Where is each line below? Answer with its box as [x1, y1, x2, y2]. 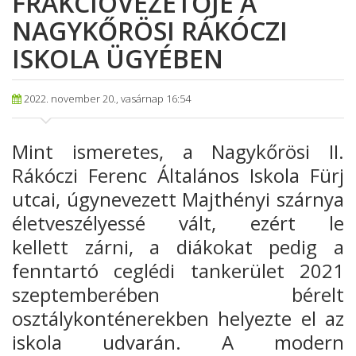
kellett [12, 234, 68, 261]
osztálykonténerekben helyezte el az [12, 305, 344, 332]
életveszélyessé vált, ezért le [12, 210, 344, 237]
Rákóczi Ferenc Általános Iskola [12, 162, 300, 189]
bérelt [160, 281, 344, 308]
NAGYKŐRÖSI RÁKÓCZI [12, 14, 288, 48]
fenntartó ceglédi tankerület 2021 [12, 257, 344, 284]
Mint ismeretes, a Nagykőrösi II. [12, 138, 344, 165]
